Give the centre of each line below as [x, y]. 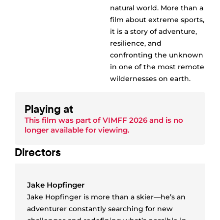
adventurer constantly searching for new [100, 208]
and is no [165, 120]
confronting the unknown [157, 55]
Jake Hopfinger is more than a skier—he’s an [106, 197]
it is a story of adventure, [153, 32]
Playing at [49, 108]
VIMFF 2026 [125, 120]
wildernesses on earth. [150, 79]
